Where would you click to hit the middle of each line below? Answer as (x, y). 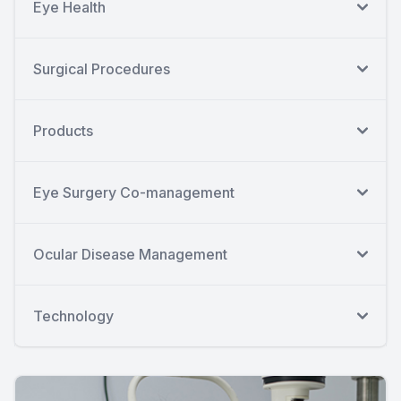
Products (63, 130)
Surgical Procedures (102, 68)
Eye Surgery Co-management (134, 192)
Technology (73, 316)
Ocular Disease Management (130, 254)
